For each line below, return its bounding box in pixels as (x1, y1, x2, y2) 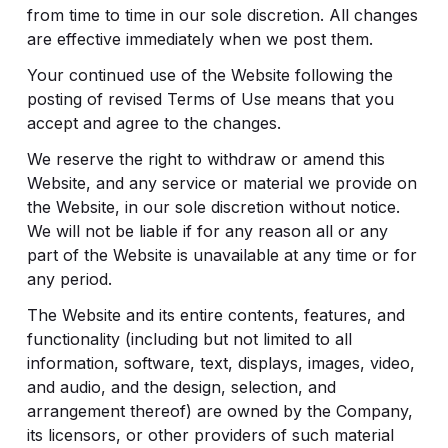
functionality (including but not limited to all (26, 329, 352, 349)
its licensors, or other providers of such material (26, 425, 394, 445)
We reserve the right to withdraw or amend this (26, 149, 385, 169)
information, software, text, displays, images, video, (26, 353, 415, 373)
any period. (26, 269, 112, 289)
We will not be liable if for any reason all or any (26, 221, 388, 241)
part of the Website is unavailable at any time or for (26, 245, 417, 265)
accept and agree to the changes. (26, 113, 281, 133)
